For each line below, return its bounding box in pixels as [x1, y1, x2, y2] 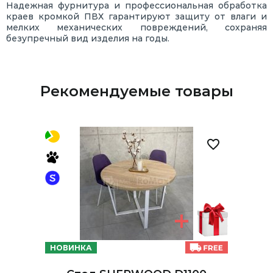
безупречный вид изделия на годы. [6, 33, 169, 44]
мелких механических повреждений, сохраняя [6, 22, 267, 34]
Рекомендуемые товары [40, 82, 233, 101]
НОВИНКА [50, 243, 92, 252]
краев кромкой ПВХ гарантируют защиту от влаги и [6, 11, 267, 23]
